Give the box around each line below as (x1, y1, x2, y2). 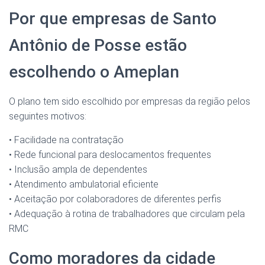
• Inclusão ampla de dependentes (9, 164, 147, 176)
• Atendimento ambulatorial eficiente (9, 179, 159, 190)
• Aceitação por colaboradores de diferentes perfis (9, 193, 221, 205)
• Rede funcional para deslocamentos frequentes (9, 149, 211, 161)
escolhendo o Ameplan (9, 62, 179, 82)
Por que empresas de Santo (9, 9, 216, 29)
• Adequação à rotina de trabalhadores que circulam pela (9, 208, 245, 220)
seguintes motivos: (9, 111, 86, 122)
